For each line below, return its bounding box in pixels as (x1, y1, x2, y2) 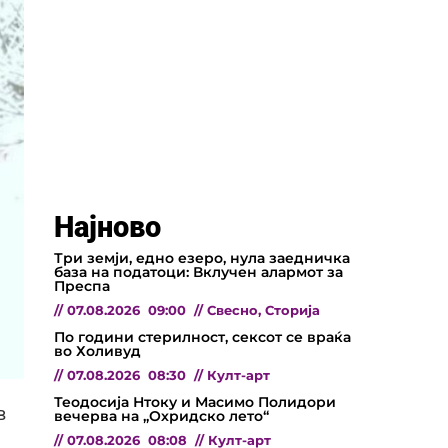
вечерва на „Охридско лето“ (54, 406, 269, 425)
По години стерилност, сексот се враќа (54, 327, 351, 346)
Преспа (54, 276, 110, 295)
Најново (54, 209, 161, 244)
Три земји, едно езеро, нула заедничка (54, 248, 350, 267)
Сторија (265, 302, 320, 318)
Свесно (207, 302, 258, 318)
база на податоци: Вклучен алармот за (54, 262, 343, 281)
